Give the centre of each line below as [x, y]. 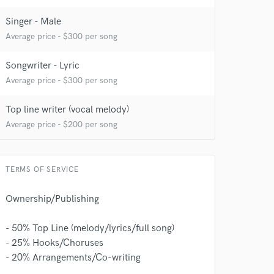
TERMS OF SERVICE [42, 170]
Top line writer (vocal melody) [67, 110]
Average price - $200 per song [61, 124]
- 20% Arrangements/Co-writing [73, 258]
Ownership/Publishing [52, 199]
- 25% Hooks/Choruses [54, 243]
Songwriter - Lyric [43, 66]
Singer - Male [33, 22]
